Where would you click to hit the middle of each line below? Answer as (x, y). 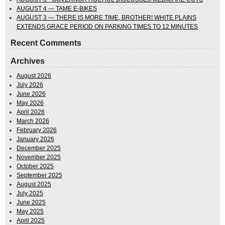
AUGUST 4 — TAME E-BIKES (57, 8)
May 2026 (30, 103)
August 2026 (34, 76)
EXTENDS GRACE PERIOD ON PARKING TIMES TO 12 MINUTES (107, 26)
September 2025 (39, 175)
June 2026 (31, 94)
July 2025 (30, 193)
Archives (28, 61)
